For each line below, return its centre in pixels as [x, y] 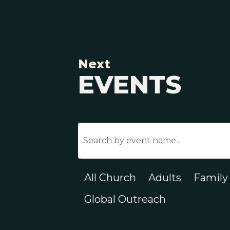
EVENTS [130, 85]
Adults [165, 178]
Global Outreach [125, 199]
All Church [110, 178]
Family [211, 178]
